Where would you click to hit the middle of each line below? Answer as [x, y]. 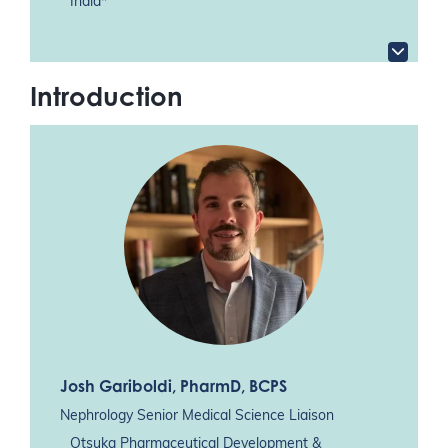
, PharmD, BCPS [229, 386]
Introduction [106, 95]
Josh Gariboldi [116, 386]
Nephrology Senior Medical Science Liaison [197, 416]
